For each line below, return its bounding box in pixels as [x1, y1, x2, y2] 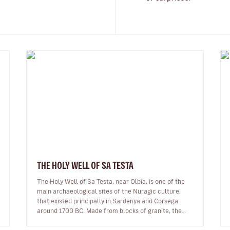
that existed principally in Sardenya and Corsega [37, 197, 179, 204]
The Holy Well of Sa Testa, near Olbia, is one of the [37, 178, 185, 184]
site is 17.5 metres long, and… [37, 217, 121, 223]
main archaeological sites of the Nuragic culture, [37, 187, 181, 194]
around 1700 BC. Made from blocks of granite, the [37, 207, 182, 214]
